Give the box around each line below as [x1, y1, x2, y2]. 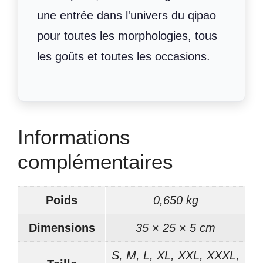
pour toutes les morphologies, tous [37, 29, 217, 42]
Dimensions [28, 221, 95, 234]
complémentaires [18, 150, 173, 173]
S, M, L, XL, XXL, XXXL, [112, 248, 240, 262]
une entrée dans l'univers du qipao [37, 8, 216, 22]
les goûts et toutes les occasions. [37, 49, 210, 63]
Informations [18, 125, 130, 149]
